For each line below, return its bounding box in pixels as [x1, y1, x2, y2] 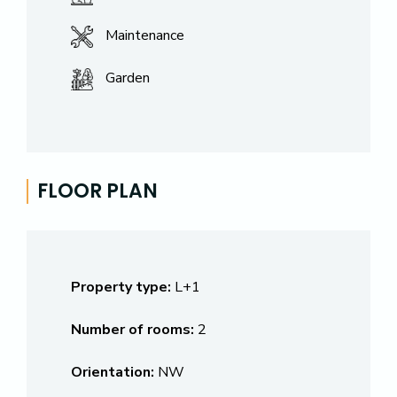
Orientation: [71, 362, 154, 382]
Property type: [71, 277, 171, 297]
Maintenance [105, 26, 184, 45]
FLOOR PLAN [37, 177, 158, 205]
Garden [105, 68, 150, 88]
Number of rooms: [71, 320, 194, 339]
